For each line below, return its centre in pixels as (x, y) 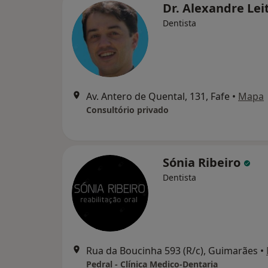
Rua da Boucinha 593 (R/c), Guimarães (172, 251)
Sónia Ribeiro (203, 163)
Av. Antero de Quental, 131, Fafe (158, 97)
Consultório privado (127, 110)
